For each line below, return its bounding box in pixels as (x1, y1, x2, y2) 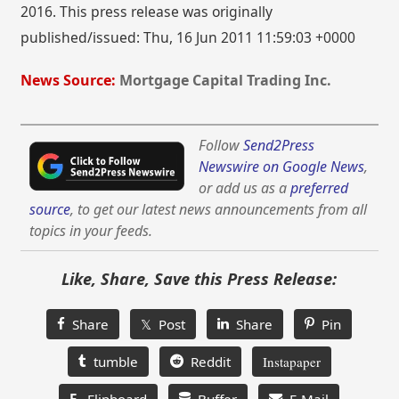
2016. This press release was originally (20, 2, 273, 22)
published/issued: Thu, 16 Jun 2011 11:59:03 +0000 (20, 28, 356, 48)
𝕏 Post (141, 314, 186, 333)
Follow (199, 134, 244, 155)
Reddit (183, 352, 231, 370)
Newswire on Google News (199, 156, 365, 176)
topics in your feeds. (29, 220, 153, 240)
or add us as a (199, 177, 291, 198)
